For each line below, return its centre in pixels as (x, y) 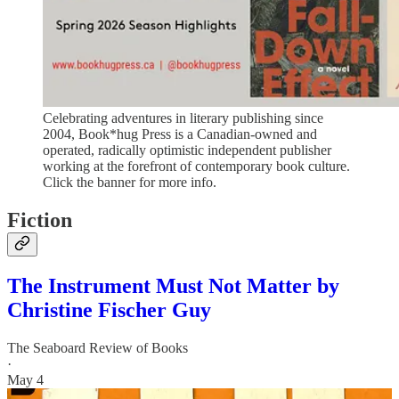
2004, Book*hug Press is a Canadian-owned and (180, 134)
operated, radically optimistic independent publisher (187, 150)
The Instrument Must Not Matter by (173, 285)
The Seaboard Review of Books (98, 347)
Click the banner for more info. (130, 182)
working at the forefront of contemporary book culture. (196, 166)
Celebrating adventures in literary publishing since (183, 118)
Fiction (40, 220)
